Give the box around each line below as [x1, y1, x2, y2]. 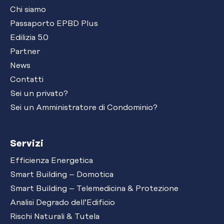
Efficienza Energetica [10, 156, 93, 165]
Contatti [10, 75, 43, 84]
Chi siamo [10, 5, 46, 14]
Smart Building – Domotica [10, 170, 113, 179]
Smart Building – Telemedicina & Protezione [10, 184, 178, 193]
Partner [10, 47, 40, 56]
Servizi [10, 139, 43, 149]
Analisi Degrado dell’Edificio [10, 198, 115, 207]
